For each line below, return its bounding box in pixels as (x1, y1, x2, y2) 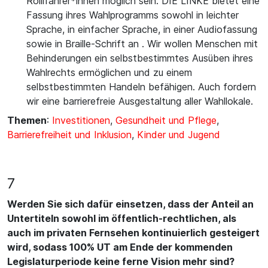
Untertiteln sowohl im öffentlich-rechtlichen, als (7, 212, 236, 224)
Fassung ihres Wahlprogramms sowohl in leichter (26, 9, 239, 21)
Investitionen (52, 114, 110, 126)
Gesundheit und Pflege (115, 114, 217, 126)
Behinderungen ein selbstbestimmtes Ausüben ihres (26, 52, 253, 64)
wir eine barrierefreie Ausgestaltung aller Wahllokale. (26, 95, 253, 107)
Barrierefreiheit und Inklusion (7, 129, 132, 141)
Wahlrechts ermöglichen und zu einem (26, 66, 192, 78)
